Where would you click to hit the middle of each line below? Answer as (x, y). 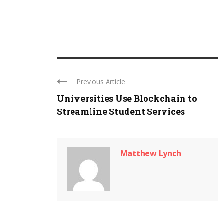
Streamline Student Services (121, 112)
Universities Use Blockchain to (127, 99)
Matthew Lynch (151, 154)
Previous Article (101, 82)
